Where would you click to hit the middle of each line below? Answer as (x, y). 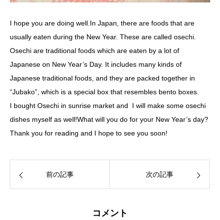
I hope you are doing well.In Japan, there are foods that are (102, 23)
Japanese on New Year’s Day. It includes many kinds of (96, 64)
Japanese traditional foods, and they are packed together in (102, 78)
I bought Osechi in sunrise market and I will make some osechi (108, 106)
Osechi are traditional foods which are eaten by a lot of (95, 51)
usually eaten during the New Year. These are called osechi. (103, 37)
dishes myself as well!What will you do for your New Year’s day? (109, 119)
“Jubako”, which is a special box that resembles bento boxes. (104, 92)
